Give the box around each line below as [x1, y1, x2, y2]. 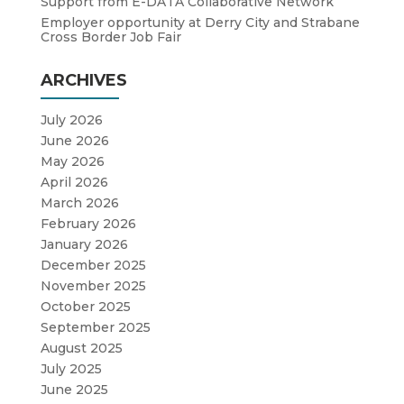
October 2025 [40, 298, 131, 315]
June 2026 [40, 132, 109, 149]
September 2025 [40, 318, 151, 335]
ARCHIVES [40, 69, 127, 90]
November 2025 [40, 277, 146, 294]
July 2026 [40, 111, 103, 128]
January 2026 [40, 235, 128, 252]
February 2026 [40, 215, 136, 232]
